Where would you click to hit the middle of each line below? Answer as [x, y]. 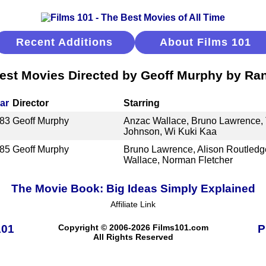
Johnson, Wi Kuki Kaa [170, 131]
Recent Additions [64, 42]
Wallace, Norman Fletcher [178, 160]
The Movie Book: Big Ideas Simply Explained [133, 188]
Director [31, 103]
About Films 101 [205, 42]
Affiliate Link [133, 204]
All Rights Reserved [133, 237]
